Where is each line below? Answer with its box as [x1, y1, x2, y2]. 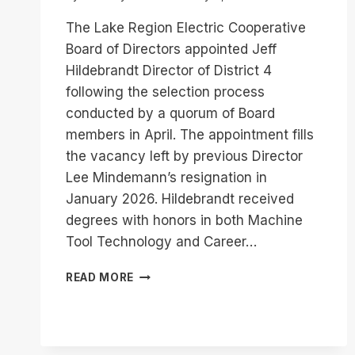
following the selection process [66, 84, 265, 101]
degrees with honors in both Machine [66, 212, 303, 229]
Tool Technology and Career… [66, 234, 257, 250]
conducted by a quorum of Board [66, 105, 275, 122]
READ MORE [66, 271, 135, 284]
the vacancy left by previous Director [66, 148, 303, 165]
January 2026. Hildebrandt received [66, 191, 294, 208]
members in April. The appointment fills [66, 127, 314, 143]
